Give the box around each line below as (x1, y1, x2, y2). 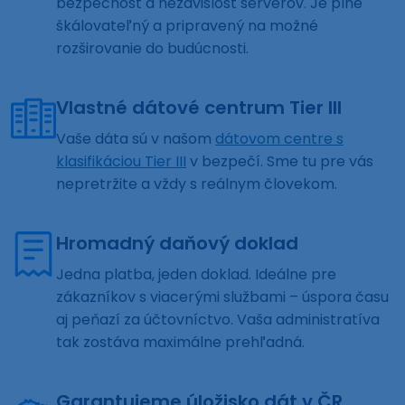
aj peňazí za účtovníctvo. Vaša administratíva (56, 309, 380, 331)
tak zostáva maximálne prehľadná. (56, 332, 305, 353)
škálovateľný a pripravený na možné (56, 15, 318, 37)
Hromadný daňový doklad (56, 231, 298, 257)
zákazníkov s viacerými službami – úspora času (56, 287, 389, 308)
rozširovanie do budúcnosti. (56, 38, 249, 60)
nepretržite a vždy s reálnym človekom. (56, 174, 337, 195)
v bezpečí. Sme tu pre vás (186, 151, 373, 173)
